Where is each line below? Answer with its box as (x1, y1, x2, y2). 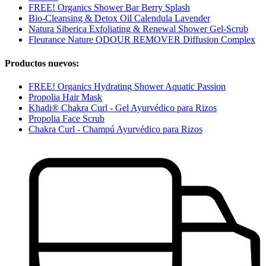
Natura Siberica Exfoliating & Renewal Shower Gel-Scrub (28, 24, 248, 34)
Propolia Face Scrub (28, 113, 104, 123)
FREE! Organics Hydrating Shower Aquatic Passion (28, 81, 226, 91)
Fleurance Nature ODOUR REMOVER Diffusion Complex (28, 34, 255, 45)
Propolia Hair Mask (28, 91, 102, 102)
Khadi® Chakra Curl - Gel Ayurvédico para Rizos (28, 102, 217, 113)
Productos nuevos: (5, 58, 79, 68)
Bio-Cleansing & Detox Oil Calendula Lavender (28, 13, 210, 24)
